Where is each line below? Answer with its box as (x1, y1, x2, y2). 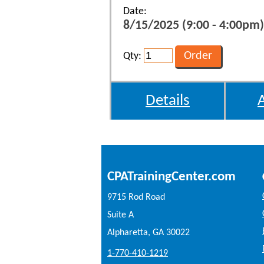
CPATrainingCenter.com (107, 170, 236, 184)
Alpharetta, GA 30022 (107, 228, 190, 237)
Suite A (107, 210, 134, 220)
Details (146, 93, 190, 109)
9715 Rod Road (107, 193, 165, 202)
